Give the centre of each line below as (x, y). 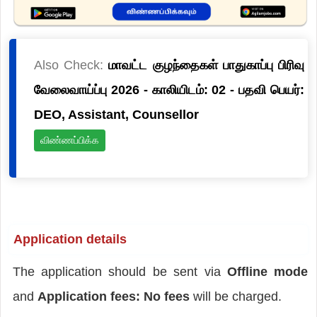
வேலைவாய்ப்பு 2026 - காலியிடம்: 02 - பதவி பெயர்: (169, 90)
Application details (70, 239)
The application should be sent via (120, 271)
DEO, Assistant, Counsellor (116, 114)
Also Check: (71, 65)
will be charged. (237, 296)
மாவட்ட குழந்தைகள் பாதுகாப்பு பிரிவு (207, 65)
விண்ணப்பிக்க (69, 140)
